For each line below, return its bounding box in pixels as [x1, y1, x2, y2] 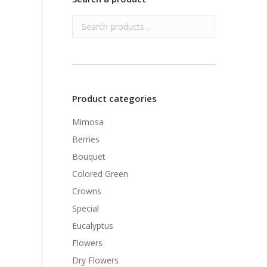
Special [72, 203, 100, 214]
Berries [72, 133, 100, 145]
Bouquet [72, 151, 106, 162]
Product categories [72, 92, 157, 104]
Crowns [72, 185, 102, 197]
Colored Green [72, 168, 129, 179]
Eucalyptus [72, 220, 114, 231]
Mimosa [72, 116, 104, 128]
